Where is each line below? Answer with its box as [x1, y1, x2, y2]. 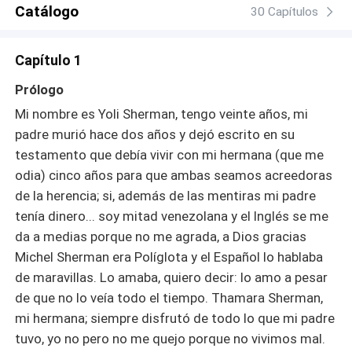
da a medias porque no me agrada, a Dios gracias [15, 228, 307, 244]
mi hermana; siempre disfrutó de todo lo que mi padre [15, 310, 335, 326]
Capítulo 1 [15, 52, 82, 69]
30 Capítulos [251, 4, 318, 19]
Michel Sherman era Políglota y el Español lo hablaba [15, 248, 324, 265]
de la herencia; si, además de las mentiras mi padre [15, 187, 317, 203]
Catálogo [15, 2, 79, 21]
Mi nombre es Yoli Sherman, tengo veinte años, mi [15, 105, 309, 122]
